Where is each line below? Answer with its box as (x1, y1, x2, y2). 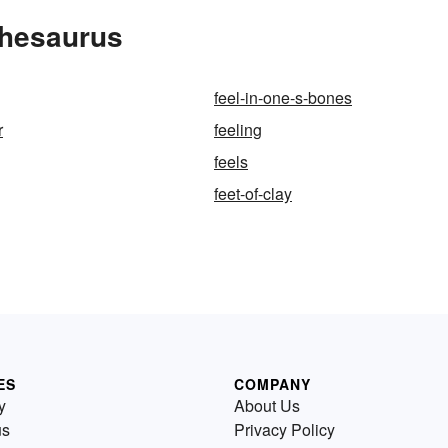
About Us (234, 394, 300, 417)
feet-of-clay (214, 182, 292, 205)
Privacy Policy (234, 418, 335, 441)
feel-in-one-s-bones (214, 86, 352, 109)
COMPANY (234, 374, 311, 394)
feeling (214, 118, 262, 141)
